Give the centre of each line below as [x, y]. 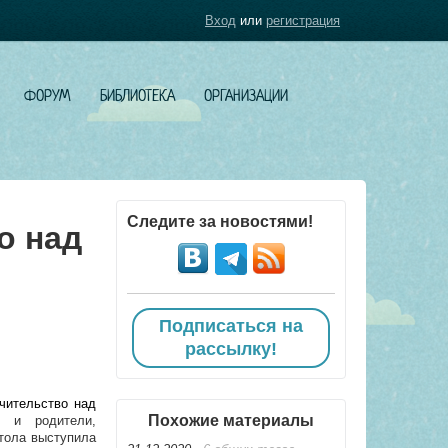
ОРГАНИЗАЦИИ [246, 95]
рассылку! [231, 349]
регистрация [303, 20]
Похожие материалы [231, 420]
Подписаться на [231, 326]
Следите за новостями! [220, 221]
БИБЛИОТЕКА [137, 95]
